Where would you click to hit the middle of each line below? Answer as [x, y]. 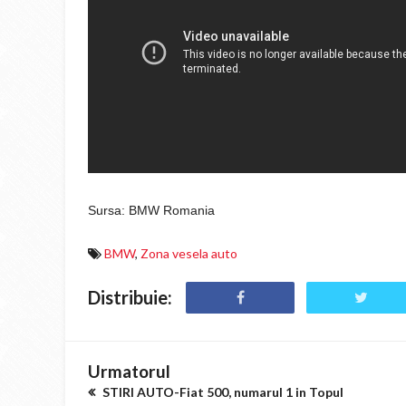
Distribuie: [130, 297]
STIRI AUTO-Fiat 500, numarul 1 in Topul [222, 392]
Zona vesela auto [189, 253]
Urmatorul [129, 371]
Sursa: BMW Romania [151, 210]
